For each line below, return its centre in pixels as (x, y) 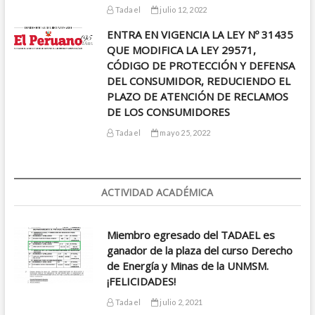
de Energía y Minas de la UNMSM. (188, 266)
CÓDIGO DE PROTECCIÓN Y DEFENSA (201, 66)
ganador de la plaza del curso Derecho (200, 251)
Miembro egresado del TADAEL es (191, 235)
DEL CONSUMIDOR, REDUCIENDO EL (199, 81)
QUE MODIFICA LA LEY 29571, (182, 50)
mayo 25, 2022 (184, 133)
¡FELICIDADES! (142, 282)
